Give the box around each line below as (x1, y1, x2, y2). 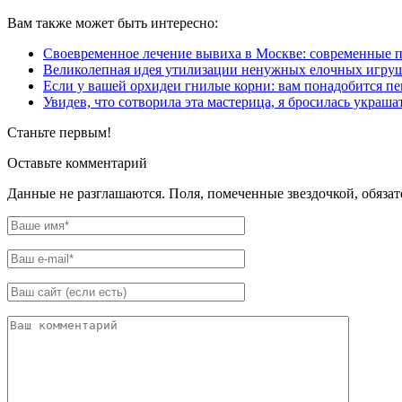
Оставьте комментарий (7, 154, 147, 170)
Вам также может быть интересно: (7, 14, 218, 31)
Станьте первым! (7, 124, 111, 140)
